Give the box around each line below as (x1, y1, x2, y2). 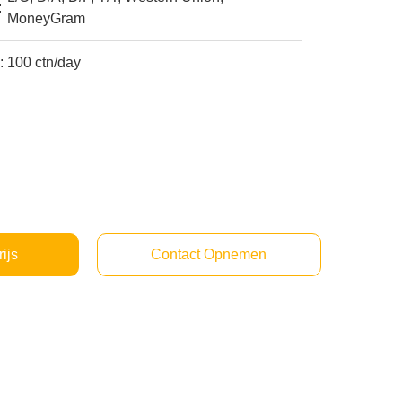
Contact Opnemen (151, 247, 267, 262)
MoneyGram (7, 11, 86, 26)
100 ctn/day (7, 55, 82, 70)
